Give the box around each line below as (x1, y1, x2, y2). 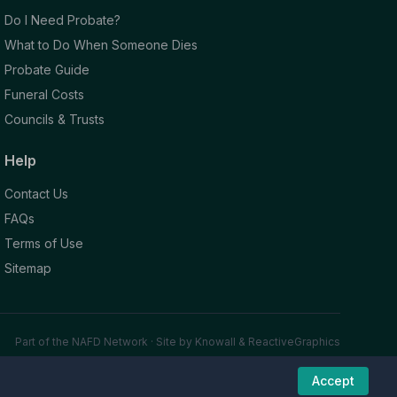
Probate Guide (4, 61, 90, 77)
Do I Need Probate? (4, 12, 121, 27)
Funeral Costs (4, 86, 85, 102)
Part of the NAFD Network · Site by (15, 334, 195, 348)
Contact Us (4, 185, 69, 201)
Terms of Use (4, 235, 84, 251)
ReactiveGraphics (248, 334, 340, 348)
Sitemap (4, 260, 52, 276)
